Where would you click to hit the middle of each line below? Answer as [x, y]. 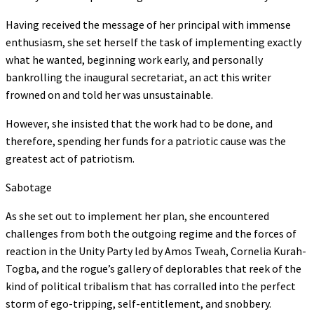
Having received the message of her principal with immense [148, 24]
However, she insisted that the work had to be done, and [139, 123]
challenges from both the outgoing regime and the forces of [151, 233]
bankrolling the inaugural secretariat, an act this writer [138, 77]
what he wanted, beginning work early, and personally [134, 59]
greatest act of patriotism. [70, 158]
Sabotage [29, 187]
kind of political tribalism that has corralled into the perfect [151, 286]
